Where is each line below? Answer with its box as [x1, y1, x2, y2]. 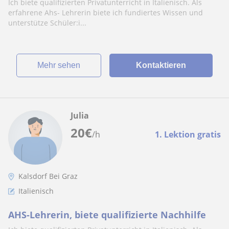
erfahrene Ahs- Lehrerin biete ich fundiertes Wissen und [8, 8, 203, 17]
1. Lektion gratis [155, 129, 221, 140]
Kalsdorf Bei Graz [18, 171, 78, 181]
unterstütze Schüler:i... [8, 18, 86, 28]
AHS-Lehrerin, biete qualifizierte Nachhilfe [8, 209, 206, 221]
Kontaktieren [135, 61, 186, 70]
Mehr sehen [43, 61, 80, 70]
